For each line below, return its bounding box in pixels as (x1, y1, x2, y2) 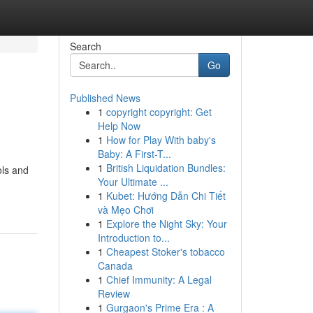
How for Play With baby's (105, 133, 216, 147)
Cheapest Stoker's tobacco (105, 245, 225, 259)
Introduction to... (97, 231, 170, 245)
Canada (97, 259, 133, 272)
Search (69, 39, 101, 53)
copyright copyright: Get (105, 105, 212, 119)
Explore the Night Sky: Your (105, 217, 227, 231)
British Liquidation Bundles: (105, 161, 226, 175)
